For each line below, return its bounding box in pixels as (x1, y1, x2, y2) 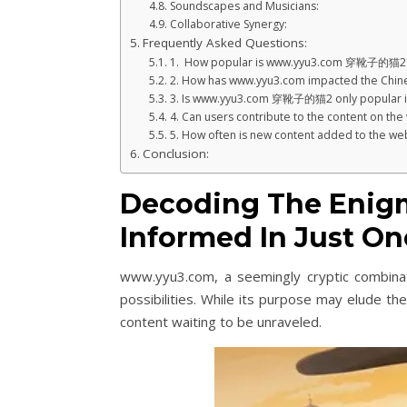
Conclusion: (142, 145, 209, 163)
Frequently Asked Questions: (142, 35, 307, 52)
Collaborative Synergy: (169, 16, 287, 33)
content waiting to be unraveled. (120, 313, 322, 332)
